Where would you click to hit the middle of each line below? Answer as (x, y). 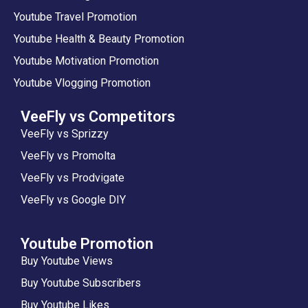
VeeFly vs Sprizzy (65, 133)
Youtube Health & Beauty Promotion (99, 38)
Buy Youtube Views (67, 261)
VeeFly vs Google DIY (73, 199)
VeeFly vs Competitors (98, 116)
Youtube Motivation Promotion (86, 60)
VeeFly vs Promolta (68, 155)
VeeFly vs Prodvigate (73, 177)
